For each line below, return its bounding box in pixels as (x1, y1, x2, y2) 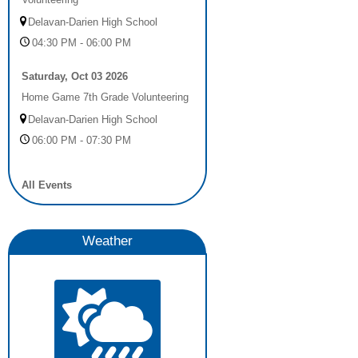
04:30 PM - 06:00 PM (32, 37, 131, 49)
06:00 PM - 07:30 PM (32, 134, 131, 146)
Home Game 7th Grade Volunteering (22, 91, 189, 103)
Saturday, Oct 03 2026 (22, 70, 128, 82)
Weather (82, 233, 133, 249)
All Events (22, 179, 72, 191)
